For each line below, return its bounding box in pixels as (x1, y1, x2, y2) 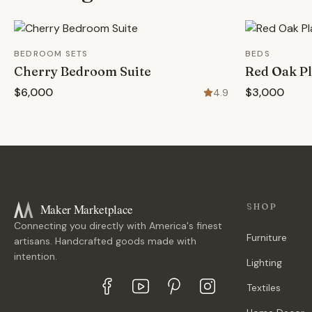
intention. (14, 250, 57, 263)
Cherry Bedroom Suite (14, 63, 151, 79)
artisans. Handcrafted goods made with (14, 235, 196, 247)
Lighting (247, 256, 282, 269)
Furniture (247, 231, 287, 244)
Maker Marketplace (40, 201, 134, 218)
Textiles (247, 281, 281, 294)
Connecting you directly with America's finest (14, 219, 222, 232)
